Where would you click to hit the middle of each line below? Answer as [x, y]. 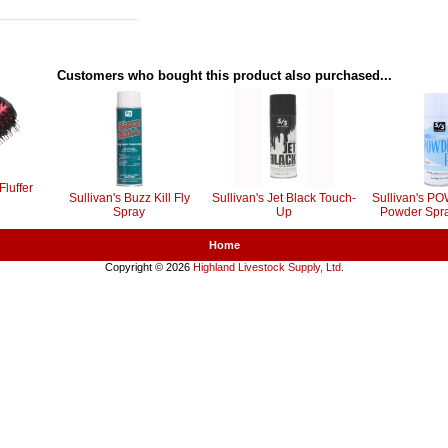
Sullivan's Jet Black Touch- [284, 198]
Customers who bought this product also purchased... [224, 76]
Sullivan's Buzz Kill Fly [129, 198]
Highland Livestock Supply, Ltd [266, 267]
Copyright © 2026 [148, 267]
